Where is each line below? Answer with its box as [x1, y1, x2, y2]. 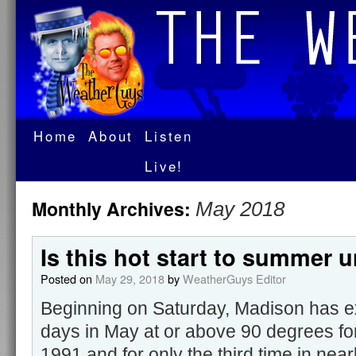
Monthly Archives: [32, 195, 195, 222]
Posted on [41, 270, 92, 287]
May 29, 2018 [95, 270, 164, 287]
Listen [145, 126, 194, 145]
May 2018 [195, 197, 284, 221]
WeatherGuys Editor [183, 270, 286, 287]
